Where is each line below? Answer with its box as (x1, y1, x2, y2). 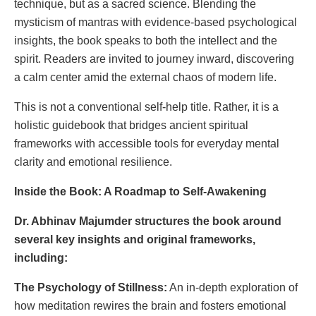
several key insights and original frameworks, (14, 233, 255, 245)
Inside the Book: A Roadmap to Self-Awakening (14, 185, 267, 197)
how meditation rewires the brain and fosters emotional (14, 299, 286, 312)
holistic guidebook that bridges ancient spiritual (14, 119, 248, 131)
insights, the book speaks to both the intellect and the (14, 34, 277, 47)
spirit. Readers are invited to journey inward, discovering (14, 52, 294, 65)
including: (14, 251, 68, 264)
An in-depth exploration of (167, 281, 298, 293)
